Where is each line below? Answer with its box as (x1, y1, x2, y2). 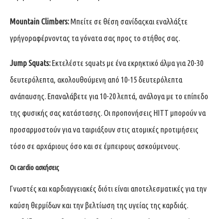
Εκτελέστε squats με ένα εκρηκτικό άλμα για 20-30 (52, 58, 203, 67)
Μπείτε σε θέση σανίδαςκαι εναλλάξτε (70, 16, 188, 26)
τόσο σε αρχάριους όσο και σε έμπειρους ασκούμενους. (10, 141, 180, 151)
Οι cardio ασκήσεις (10, 163, 59, 172)
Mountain (10, 16, 40, 26)
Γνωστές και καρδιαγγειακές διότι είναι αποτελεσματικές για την (10, 183, 207, 193)
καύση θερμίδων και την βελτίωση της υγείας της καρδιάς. (10, 200, 188, 210)
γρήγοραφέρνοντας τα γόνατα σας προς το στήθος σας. (10, 33, 180, 43)
